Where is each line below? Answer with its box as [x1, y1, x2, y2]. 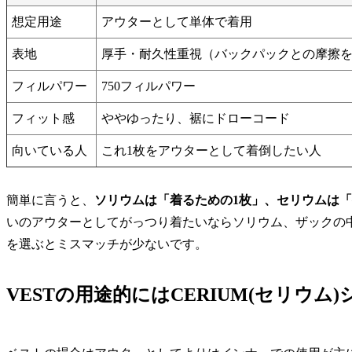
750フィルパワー [101, 79, 196, 93]
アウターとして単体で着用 [101, 14, 252, 28]
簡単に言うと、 [6, 193, 94, 207]
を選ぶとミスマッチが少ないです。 [6, 237, 207, 251]
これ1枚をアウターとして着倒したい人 [101, 143, 321, 157]
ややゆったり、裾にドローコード [101, 111, 290, 125]
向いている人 [12, 143, 87, 157]
